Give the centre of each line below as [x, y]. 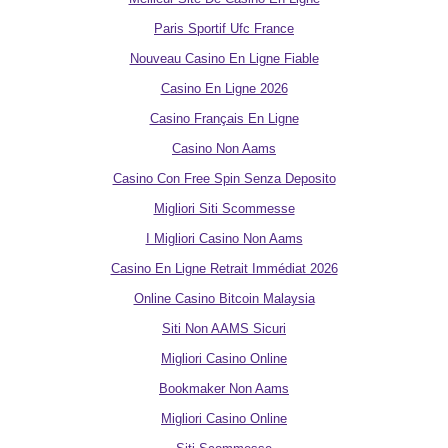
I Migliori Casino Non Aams [224, 238]
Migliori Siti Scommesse [224, 208]
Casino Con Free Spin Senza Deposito [224, 178]
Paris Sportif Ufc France [224, 28]
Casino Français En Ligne [224, 118]
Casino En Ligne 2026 [224, 88]
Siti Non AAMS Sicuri [224, 328]
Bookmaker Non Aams [224, 388]
